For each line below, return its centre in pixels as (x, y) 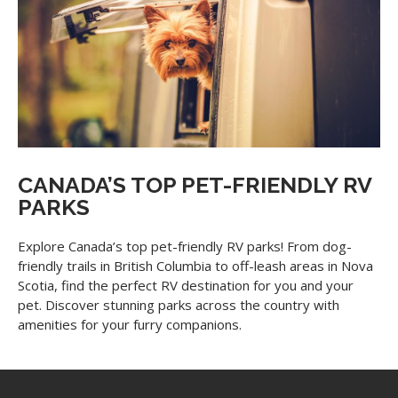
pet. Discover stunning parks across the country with (179, 305)
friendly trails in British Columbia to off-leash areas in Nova (195, 266)
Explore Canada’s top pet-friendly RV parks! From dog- (185, 247)
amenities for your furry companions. (130, 325)
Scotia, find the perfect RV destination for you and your (186, 286)
